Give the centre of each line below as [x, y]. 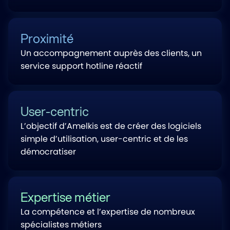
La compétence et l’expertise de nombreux [108, 212]
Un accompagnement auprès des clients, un [111, 53]
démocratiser [48, 152]
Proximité [47, 39]
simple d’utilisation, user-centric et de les [104, 139]
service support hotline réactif [81, 66]
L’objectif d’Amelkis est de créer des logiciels [111, 126]
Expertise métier [65, 197]
